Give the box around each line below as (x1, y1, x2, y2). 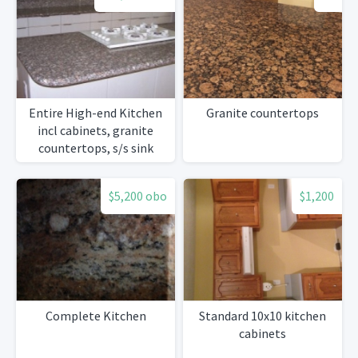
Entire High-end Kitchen (29, 105, 162, 121)
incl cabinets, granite (38, 122, 153, 139)
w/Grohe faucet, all (43, 157, 148, 174)
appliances (66, 175, 125, 192)
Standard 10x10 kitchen (199, 307, 326, 324)
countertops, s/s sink (38, 140, 153, 157)
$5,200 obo (109, 188, 167, 205)
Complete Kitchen (45, 307, 146, 324)
